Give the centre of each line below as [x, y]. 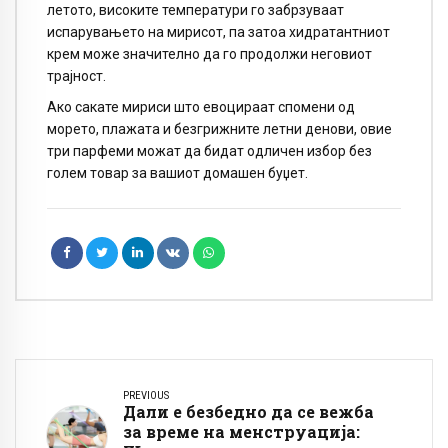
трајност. [76, 76]
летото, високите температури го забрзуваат [195, 10]
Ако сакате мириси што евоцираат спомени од [201, 106]
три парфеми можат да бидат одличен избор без [209, 150]
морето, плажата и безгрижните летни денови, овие [219, 128]
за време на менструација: [241, 431]
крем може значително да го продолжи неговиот [209, 54]
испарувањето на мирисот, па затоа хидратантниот [218, 32]
